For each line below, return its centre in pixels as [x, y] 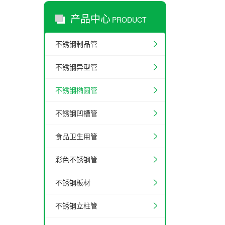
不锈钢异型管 [76, 67]
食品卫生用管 [76, 136]
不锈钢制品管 [76, 44]
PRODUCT [129, 20]
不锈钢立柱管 [76, 205]
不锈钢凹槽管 [76, 113]
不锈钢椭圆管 [76, 90]
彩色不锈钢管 [76, 159]
